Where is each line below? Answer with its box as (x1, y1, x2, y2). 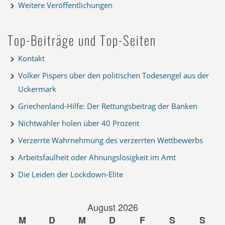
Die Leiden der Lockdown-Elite (18, 169, 123, 179)
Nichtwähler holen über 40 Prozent (18, 118, 139, 128)
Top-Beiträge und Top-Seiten (8, 30, 156, 49)
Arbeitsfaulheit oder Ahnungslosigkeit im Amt (18, 152, 176, 162)
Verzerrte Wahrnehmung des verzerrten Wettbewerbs (18, 135, 203, 145)
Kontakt (18, 53, 45, 63)
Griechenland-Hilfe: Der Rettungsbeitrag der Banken (18, 100, 197, 111)
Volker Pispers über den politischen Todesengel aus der (18, 70, 209, 80)
